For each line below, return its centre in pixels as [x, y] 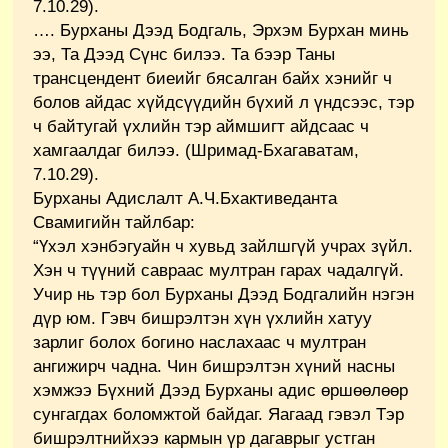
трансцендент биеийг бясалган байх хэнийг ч [212, 78]
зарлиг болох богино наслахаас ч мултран [199, 342]
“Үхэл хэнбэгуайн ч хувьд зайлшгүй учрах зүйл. [223, 246]
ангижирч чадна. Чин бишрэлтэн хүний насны [214, 366]
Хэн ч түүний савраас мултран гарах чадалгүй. [218, 270]
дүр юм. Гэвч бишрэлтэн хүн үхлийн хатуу [202, 318]
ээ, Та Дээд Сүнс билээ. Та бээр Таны [184, 54]
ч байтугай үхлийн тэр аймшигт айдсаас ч [201, 126]
